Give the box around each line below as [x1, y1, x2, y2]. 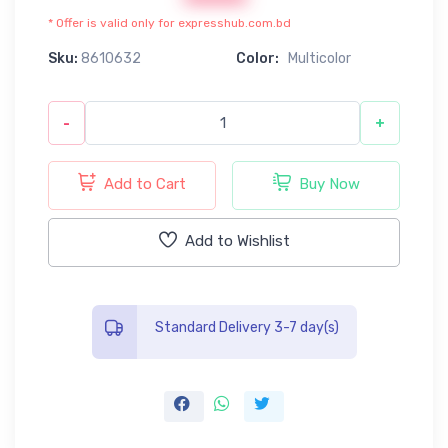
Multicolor [288, 49, 351, 67]
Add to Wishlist [184, 231, 290, 250]
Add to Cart [104, 174, 186, 193]
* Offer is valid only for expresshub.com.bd [48, 15, 291, 30]
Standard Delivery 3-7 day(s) [154, 318, 339, 336]
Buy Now [298, 174, 360, 193]
